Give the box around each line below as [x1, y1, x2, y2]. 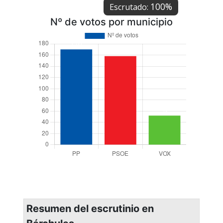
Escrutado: [110, 1, 151, 12]
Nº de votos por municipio [50, 15, 173, 28]
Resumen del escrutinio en [26, 202, 154, 215]
